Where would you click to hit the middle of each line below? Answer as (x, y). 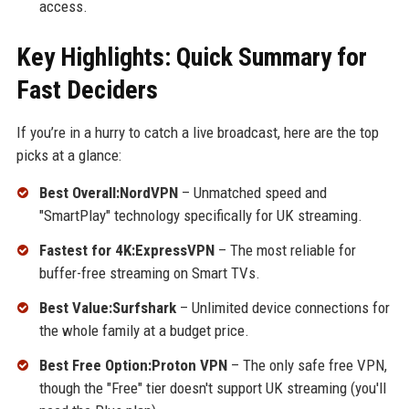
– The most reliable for (285, 251)
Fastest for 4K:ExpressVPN (126, 251)
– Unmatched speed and (252, 193)
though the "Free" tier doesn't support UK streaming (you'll (212, 388)
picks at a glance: (68, 156)
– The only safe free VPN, (307, 365)
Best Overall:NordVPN (108, 193)
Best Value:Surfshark (107, 307)
